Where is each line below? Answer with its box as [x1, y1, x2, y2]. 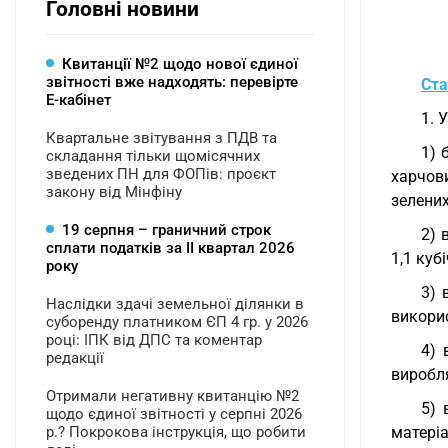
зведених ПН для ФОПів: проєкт [46, 165, 276, 183]
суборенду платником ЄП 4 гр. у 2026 [46, 313, 308, 331]
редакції [46, 349, 104, 367]
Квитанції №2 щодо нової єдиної [62, 55, 298, 73]
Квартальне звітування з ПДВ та [46, 129, 277, 147]
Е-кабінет [46, 91, 111, 109]
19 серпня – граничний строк [62, 221, 271, 239]
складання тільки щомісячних [46, 147, 260, 165]
